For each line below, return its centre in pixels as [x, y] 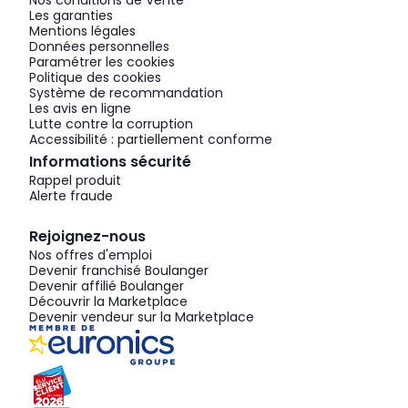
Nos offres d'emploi [91, 255]
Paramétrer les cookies [102, 62]
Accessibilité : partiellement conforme [151, 140]
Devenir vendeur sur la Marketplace [142, 317]
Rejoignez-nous [87, 237]
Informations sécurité [110, 162]
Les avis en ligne [80, 109]
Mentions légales [82, 31]
